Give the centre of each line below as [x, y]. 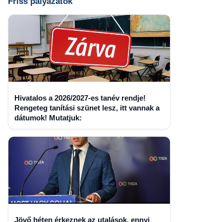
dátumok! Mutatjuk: [48, 117]
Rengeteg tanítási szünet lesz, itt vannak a [87, 108]
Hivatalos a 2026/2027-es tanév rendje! [80, 98]
